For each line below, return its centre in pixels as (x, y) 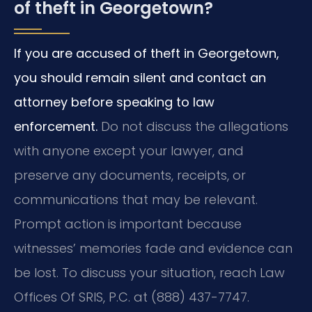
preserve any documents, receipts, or (130, 175)
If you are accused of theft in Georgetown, (147, 54)
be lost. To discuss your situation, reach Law (149, 273)
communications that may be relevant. (136, 200)
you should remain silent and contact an (140, 78)
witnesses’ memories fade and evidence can (153, 249)
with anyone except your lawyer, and (129, 151)
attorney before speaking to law (114, 102)
